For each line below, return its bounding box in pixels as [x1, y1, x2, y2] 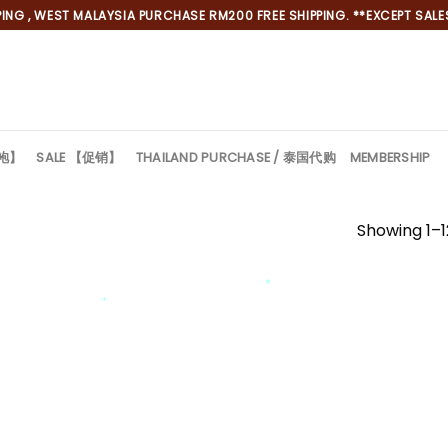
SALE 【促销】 [36, 148, 122, 166]
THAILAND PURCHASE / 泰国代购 [135, 148, 336, 166]
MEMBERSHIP [349, 148, 431, 166]
